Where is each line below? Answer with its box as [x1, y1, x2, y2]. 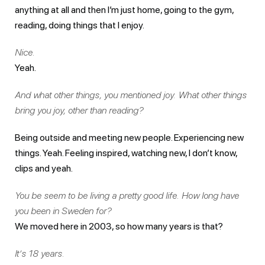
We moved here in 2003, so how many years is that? [15, 220, 223, 232]
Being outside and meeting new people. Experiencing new [15, 131, 244, 143]
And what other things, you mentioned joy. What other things [15, 89, 247, 101]
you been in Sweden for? [15, 205, 111, 216]
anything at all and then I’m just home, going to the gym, [15, 4, 234, 15]
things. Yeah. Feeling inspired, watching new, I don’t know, [15, 147, 237, 159]
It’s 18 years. [15, 247, 64, 259]
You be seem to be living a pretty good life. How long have [15, 189, 239, 201]
